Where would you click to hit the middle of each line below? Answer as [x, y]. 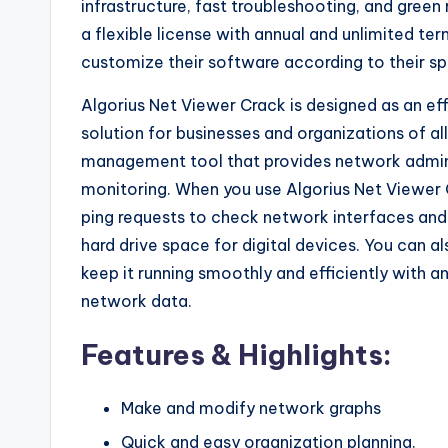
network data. [136, 300]
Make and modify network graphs [251, 407]
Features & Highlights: [236, 354]
